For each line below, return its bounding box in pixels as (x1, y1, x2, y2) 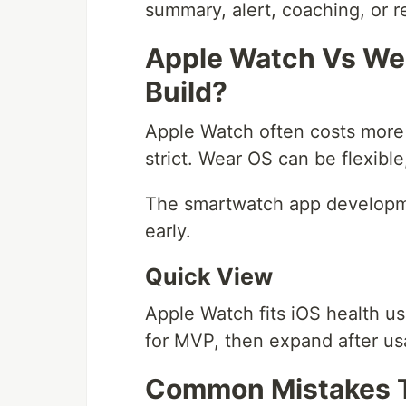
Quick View (145, 263, 273, 290)
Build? (145, 75, 227, 108)
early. (145, 220, 191, 242)
